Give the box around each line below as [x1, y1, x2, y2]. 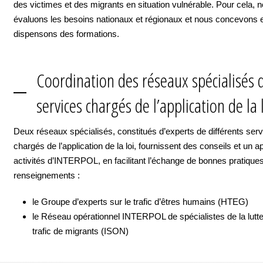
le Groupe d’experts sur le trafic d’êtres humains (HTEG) [32, 197, 248, 207]
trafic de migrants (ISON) [32, 226, 129, 236]
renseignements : [14, 170, 80, 180]
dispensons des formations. [14, 29, 119, 39]
